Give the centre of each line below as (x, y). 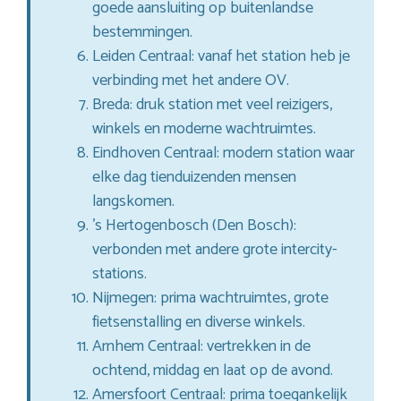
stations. (119, 273)
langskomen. (133, 201)
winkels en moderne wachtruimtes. (204, 128)
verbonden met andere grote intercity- (215, 249)
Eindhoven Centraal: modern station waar (223, 153)
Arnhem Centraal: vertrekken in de (201, 346)
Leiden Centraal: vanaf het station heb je (221, 56)
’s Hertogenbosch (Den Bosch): (194, 225)
